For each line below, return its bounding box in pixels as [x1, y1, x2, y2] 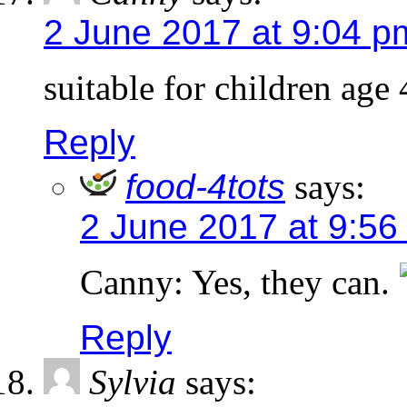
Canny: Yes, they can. [80, 262, 399, 302]
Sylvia [89, 362, 176, 402]
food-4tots [125, 166, 285, 206]
